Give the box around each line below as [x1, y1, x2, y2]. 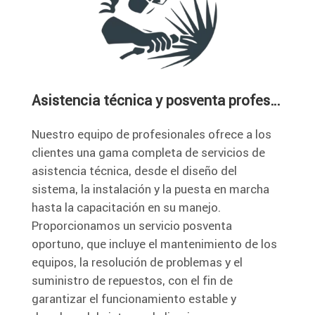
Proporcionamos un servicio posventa [32, 217, 232, 233]
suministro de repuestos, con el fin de [32, 272, 233, 288]
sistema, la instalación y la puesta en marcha [32, 181, 269, 197]
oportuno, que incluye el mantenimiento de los [32, 236, 277, 252]
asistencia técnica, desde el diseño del [32, 162, 237, 179]
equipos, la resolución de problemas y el [32, 254, 243, 270]
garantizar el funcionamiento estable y [32, 290, 236, 307]
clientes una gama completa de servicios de [32, 144, 265, 160]
